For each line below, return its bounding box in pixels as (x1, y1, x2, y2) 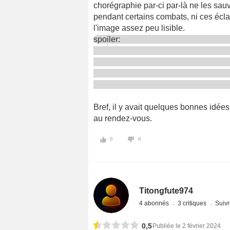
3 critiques (178, 200, 208, 207)
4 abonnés (139, 200, 171, 207)
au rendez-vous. (93, 114, 152, 123)
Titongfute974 (139, 186, 194, 196)
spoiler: (93, 35, 122, 44)
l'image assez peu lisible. (93, 24, 185, 33)
